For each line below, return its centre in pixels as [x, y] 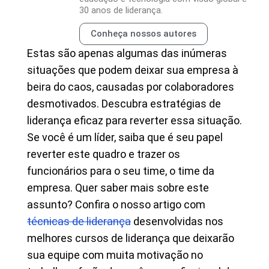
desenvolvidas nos [177, 221]
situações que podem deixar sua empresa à [133, 70]
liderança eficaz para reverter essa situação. [134, 120]
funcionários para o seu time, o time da [121, 171]
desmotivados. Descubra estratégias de [124, 104]
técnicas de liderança [79, 221]
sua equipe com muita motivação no [115, 255]
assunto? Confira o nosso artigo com [116, 204]
